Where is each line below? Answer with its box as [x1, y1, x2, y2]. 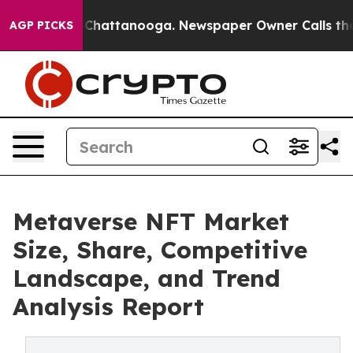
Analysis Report [13, 292, 204, 321]
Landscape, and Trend [13, 263, 281, 293]
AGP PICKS [9, 18, 73, 32]
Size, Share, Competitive [13, 235, 307, 265]
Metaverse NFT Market [13, 206, 289, 236]
